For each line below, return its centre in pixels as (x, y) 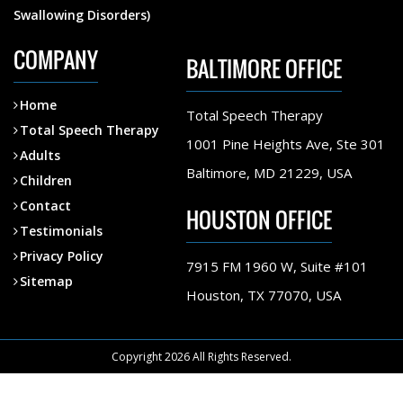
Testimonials (61, 231)
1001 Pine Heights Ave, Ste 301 (286, 144)
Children (46, 180)
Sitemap (46, 281)
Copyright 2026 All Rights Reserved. (201, 357)
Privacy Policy (62, 256)
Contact (45, 206)
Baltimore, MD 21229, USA (269, 173)
